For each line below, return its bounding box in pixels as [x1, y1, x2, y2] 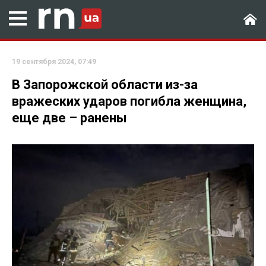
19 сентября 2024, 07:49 [12, 58, 96, 66]
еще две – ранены [12, 110, 127, 125]
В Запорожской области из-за [12, 77, 198, 92]
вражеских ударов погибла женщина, [12, 94, 246, 109]
